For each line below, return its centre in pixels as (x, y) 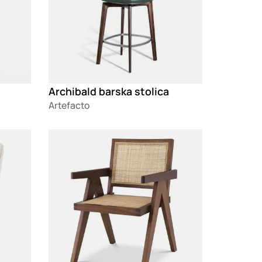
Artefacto (69, 106)
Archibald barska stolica (109, 92)
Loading (66, 136)
